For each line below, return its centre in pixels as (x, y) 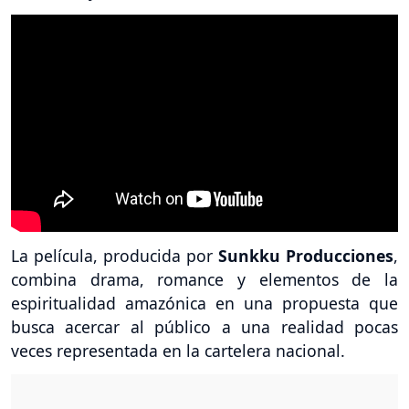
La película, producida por (115, 256)
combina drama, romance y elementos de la (204, 280)
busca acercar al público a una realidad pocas (204, 327)
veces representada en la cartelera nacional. (178, 351)
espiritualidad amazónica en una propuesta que (204, 304)
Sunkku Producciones (306, 256)
